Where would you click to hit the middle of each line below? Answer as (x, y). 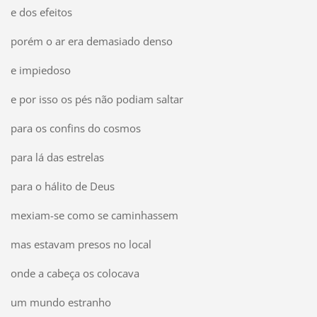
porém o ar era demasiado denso (91, 41)
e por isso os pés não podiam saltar (97, 99)
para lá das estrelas (57, 157)
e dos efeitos (41, 12)
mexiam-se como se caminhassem (94, 215)
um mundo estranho (60, 302)
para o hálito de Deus (62, 186)
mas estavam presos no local (81, 244)
